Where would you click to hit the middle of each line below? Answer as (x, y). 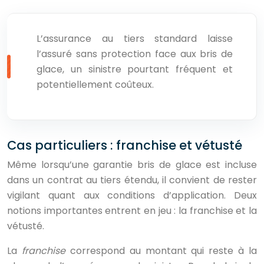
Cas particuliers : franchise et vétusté (125, 145)
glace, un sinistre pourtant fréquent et (135, 69)
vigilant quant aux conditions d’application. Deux (132, 195)
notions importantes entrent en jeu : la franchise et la (132, 211)
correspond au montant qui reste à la (163, 251)
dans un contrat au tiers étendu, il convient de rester (132, 180)
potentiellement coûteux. (95, 85)
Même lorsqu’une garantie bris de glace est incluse (132, 165)
